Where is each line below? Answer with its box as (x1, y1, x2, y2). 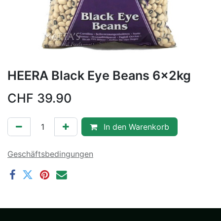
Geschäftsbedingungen (7, 148, 93, 159)
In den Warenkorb (101, 121, 169, 132)
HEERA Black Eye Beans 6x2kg (7, 68, 191, 83)
